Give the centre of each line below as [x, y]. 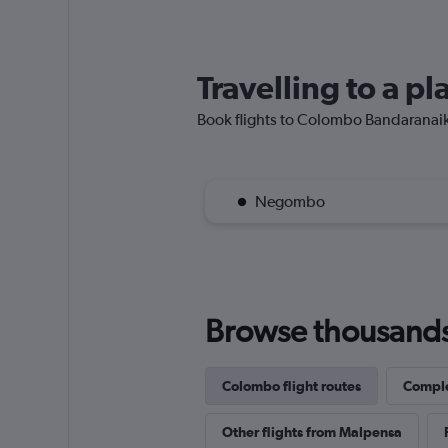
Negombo [289, 201]
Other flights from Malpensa [311, 432]
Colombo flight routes [291, 386]
